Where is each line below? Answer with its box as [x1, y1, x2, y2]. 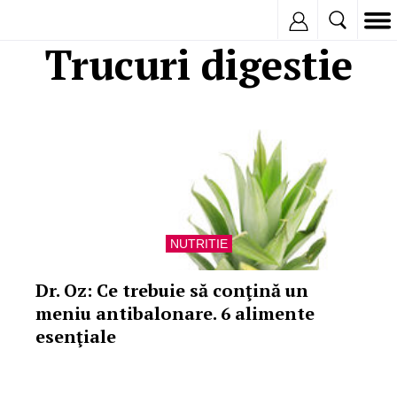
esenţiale [35, 324, 116, 348]
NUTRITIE [169, 237, 228, 251]
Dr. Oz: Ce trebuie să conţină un [35, 278, 308, 302]
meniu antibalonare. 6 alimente [35, 301, 315, 325]
